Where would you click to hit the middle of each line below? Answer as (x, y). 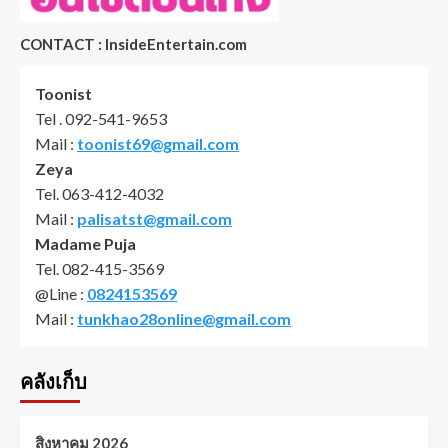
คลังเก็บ (53, 382)
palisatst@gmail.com (154, 219)
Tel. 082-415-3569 (99, 269)
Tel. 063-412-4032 (99, 194)
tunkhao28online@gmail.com (184, 319)
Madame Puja (85, 244)
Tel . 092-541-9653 (101, 119)
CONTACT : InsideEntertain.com (133, 44)
